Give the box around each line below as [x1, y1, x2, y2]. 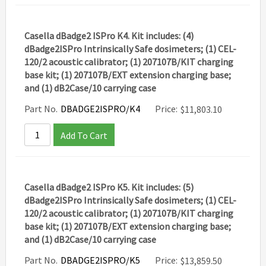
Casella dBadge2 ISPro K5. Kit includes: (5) [24, 181, 194, 193]
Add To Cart [61, 129, 108, 142]
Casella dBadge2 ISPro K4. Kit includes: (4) [24, 30, 194, 42]
